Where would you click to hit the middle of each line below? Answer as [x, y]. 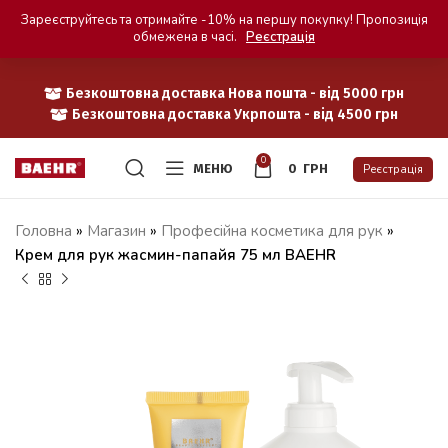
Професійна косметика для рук [272, 231]
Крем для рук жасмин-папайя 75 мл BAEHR [175, 255]
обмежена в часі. [186, 37]
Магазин [116, 231]
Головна [43, 231]
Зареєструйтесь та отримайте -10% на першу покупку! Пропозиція [224, 20]
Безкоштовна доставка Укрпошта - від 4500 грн [235, 114]
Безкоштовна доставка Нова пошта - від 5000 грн [235, 93]
